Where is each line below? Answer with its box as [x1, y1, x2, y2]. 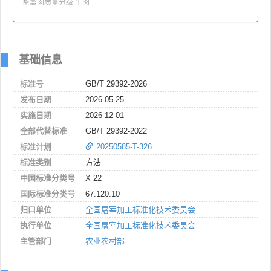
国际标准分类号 [20, 189, 75, 198]
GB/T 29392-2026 [85, 79, 147, 88]
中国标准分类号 [20, 173, 75, 183]
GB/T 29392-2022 [85, 126, 147, 135]
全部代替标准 [20, 126, 67, 135]
